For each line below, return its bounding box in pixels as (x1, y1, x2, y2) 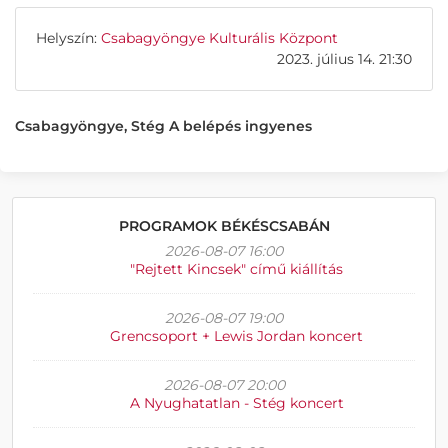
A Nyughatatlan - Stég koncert (129, 394, 344, 412)
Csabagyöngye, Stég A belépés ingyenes (15, 117, 312, 135)
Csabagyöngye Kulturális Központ (101, 29, 338, 47)
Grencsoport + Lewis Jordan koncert (110, 327, 363, 345)
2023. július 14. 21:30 (277, 50, 412, 68)
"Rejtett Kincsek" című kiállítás (130, 260, 343, 278)
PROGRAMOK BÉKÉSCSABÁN (118, 217, 330, 235)
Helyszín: (36, 29, 101, 47)
